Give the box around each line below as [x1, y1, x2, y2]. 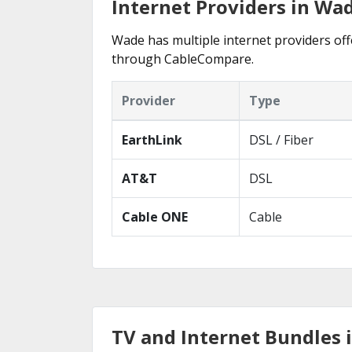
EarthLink [122, 131, 182, 148]
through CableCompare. [112, 50, 254, 68]
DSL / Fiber [249, 131, 313, 148]
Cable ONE [122, 208, 188, 225]
